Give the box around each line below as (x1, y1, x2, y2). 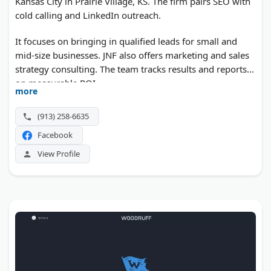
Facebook (38, 129, 73, 141)
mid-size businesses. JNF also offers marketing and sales (15, 49, 249, 62)
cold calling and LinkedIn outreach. (15, 9, 161, 22)
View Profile (38, 148, 80, 160)
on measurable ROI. (15, 77, 98, 90)
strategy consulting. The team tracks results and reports (15, 63, 247, 76)
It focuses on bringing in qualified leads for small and (15, 35, 237, 48)
